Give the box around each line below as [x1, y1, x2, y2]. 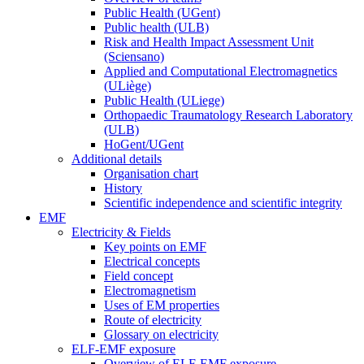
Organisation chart [104, 166, 198, 180]
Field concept [104, 268, 173, 283]
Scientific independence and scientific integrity [104, 195, 342, 210]
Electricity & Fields [71, 224, 171, 239]
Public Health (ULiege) [104, 93, 224, 107]
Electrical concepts [104, 253, 200, 268]
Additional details [71, 151, 162, 166]
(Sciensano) [104, 49, 164, 63]
